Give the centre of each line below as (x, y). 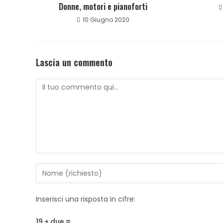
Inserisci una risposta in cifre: (86, 199)
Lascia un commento (74, 62)
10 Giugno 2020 (106, 20)
